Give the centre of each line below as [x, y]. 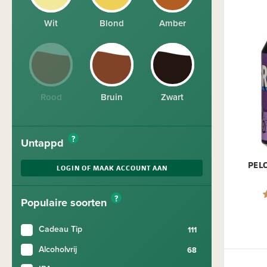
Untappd [44, 143]
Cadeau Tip [60, 229]
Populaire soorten [65, 203]
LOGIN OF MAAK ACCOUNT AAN [112, 168]
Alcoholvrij [58, 249]
